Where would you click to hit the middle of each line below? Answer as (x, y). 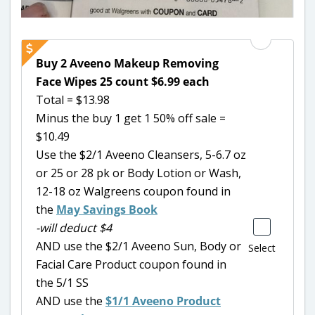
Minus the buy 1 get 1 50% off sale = (131, 118)
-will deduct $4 (74, 228)
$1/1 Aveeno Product (163, 301)
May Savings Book (107, 210)
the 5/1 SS (62, 283)
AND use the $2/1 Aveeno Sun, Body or (139, 246)
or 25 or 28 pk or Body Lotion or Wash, (139, 173)
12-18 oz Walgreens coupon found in (133, 192)
